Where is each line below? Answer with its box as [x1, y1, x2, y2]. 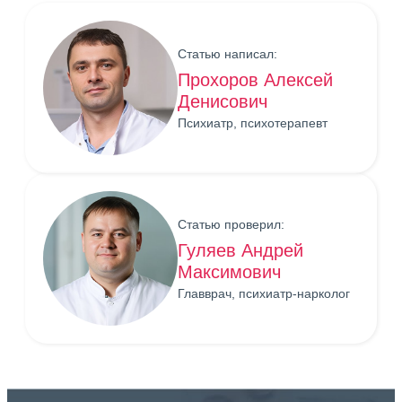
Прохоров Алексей [178, 69, 333, 90]
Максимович [178, 261, 281, 282]
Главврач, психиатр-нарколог [178, 285, 350, 301]
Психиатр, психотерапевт [178, 115, 328, 130]
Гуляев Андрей [178, 240, 303, 260]
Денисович [178, 91, 267, 111]
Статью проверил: [178, 216, 284, 232]
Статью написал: [178, 46, 277, 61]
